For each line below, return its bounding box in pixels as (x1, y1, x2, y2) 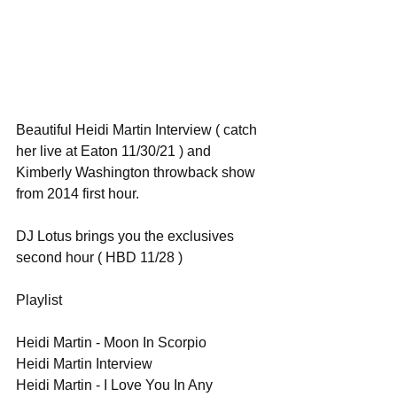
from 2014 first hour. (16, 186, 139, 201)
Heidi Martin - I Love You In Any (16, 378, 216, 393)
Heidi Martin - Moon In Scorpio (16, 335, 206, 350)
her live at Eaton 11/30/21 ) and (16, 144, 214, 159)
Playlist (16, 292, 62, 307)
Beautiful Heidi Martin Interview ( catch (16, 122, 261, 137)
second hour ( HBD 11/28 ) (16, 250, 183, 265)
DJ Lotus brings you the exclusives (16, 229, 237, 244)
